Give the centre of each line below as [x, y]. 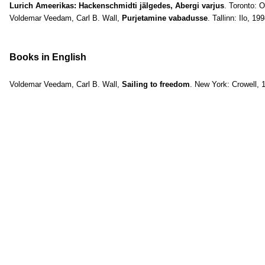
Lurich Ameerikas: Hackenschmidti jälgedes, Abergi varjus [117, 6]
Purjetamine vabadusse [165, 18]
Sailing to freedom [156, 84]
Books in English [48, 57]
